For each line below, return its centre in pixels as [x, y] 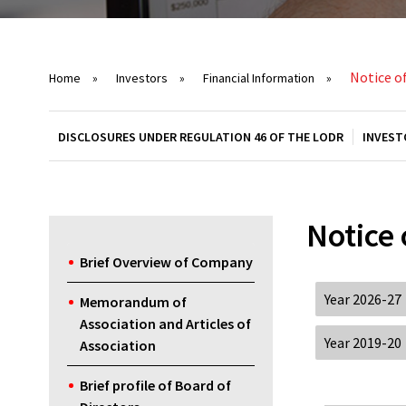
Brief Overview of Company [166, 262]
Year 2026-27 [363, 300]
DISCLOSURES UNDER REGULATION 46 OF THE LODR [200, 137]
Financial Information [260, 78]
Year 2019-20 [363, 343]
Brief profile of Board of [155, 386]
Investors [143, 78]
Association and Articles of [165, 324]
